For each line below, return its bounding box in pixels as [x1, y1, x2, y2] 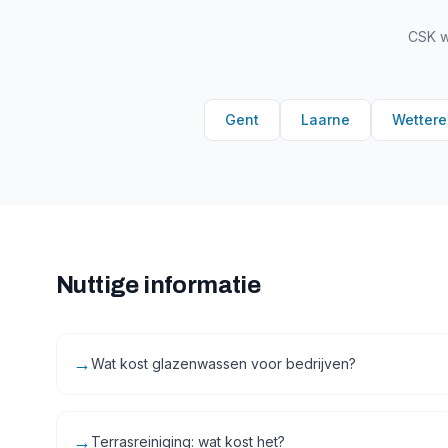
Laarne [300, 111, 350, 128]
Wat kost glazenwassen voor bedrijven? [91, 355, 356, 372]
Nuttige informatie [56, 272, 261, 298]
